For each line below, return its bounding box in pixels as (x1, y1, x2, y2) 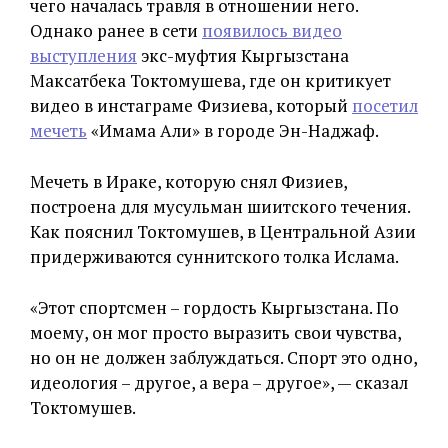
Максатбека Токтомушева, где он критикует (30, 69, 391, 92)
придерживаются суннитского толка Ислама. (30, 245, 399, 268)
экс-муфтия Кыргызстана (137, 44, 349, 67)
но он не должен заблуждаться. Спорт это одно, (30, 346, 417, 369)
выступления (30, 44, 137, 67)
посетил (352, 94, 418, 117)
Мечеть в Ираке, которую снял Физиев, (30, 170, 347, 193)
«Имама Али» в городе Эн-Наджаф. (87, 119, 379, 142)
